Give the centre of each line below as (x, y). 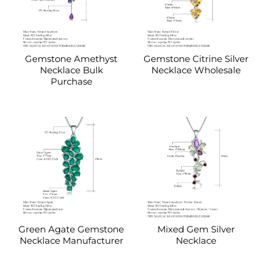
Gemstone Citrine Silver (196, 59)
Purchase (71, 82)
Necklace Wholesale (196, 70)
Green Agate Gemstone (71, 229)
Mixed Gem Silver (196, 229)
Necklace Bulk (71, 70)
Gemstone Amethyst (71, 59)
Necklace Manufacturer (71, 241)
